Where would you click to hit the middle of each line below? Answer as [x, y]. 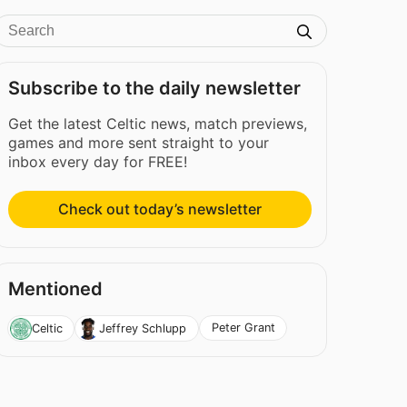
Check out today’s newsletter [160, 209]
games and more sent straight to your [139, 143]
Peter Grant [243, 328]
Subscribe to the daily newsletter [155, 88]
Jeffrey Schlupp [143, 328]
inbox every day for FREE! [98, 162]
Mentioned [56, 289]
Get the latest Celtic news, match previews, [158, 124]
